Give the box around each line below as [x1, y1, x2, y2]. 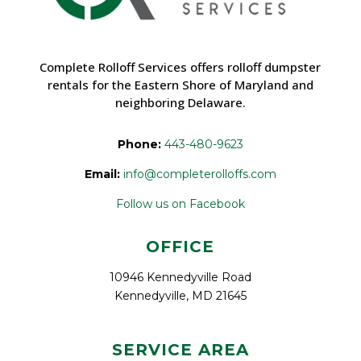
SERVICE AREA [111, 339, 249, 359]
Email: [84, 166, 120, 181]
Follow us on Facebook [115, 196, 245, 211]
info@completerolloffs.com [122, 166, 276, 181]
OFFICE [146, 236, 215, 256]
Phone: [117, 136, 161, 151]
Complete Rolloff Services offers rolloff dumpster [39, 58, 322, 75]
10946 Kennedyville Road [109, 269, 251, 284]
